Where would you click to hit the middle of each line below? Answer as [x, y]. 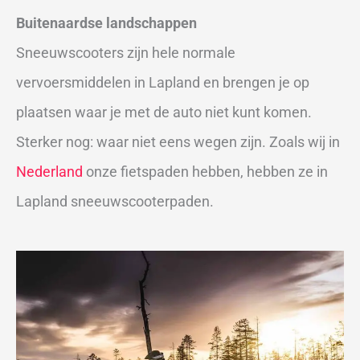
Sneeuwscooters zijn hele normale [126, 53]
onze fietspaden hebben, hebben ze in [205, 172]
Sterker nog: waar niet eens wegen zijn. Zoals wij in [178, 142]
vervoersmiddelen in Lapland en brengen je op [163, 83]
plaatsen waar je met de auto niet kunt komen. [164, 112]
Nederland [49, 172]
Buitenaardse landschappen [106, 23]
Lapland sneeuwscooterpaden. [115, 202]
